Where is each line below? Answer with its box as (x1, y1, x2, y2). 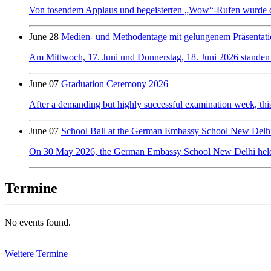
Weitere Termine (5, 249, 68, 260)
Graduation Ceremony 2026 (61, 79, 168, 90)
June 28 (29, 31, 59, 42)
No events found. (5, 217, 71, 228)
